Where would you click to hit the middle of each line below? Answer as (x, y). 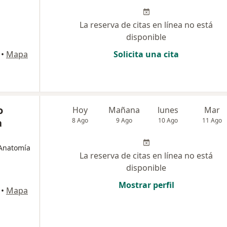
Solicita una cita (146, 54)
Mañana (124, 110)
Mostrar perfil (146, 185)
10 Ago (168, 120)
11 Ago (212, 120)
